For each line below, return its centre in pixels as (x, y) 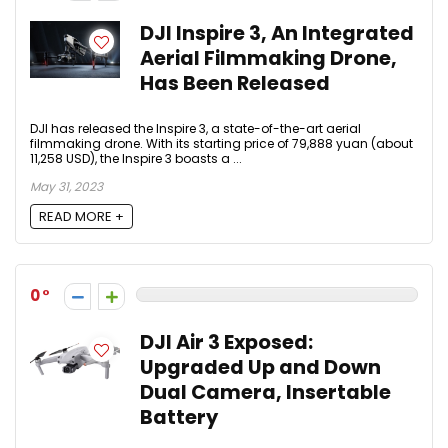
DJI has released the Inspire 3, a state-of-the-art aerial (195, 129)
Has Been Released (235, 84)
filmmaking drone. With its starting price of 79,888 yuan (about (221, 144)
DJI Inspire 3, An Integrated (277, 34)
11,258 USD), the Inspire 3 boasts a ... (136, 159)
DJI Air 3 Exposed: (226, 342)
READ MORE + (81, 216)
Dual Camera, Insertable (265, 392)
